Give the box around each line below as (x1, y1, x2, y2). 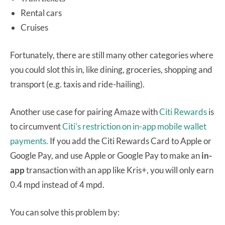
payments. (10, 135, 48, 146)
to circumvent (10, 121, 62, 132)
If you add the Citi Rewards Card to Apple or (48, 135, 211, 146)
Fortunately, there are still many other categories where (10, 49, 213, 60)
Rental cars (21, 7, 62, 18)
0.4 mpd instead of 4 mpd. (10, 179, 104, 190)
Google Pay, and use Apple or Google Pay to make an (10, 150, 201, 161)
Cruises (21, 22, 48, 33)
